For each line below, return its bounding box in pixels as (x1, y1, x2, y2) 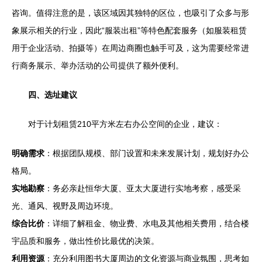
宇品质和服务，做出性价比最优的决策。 (12, 236, 159, 246)
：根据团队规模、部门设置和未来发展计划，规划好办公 (44, 149, 249, 158)
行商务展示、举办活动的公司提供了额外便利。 (12, 61, 184, 70)
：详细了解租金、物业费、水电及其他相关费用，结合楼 (44, 219, 249, 228)
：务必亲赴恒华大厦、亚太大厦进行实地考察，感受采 (44, 184, 241, 193)
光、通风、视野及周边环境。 (12, 201, 118, 211)
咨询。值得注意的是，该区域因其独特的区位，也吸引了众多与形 (12, 8, 249, 18)
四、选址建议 (28, 90, 77, 99)
